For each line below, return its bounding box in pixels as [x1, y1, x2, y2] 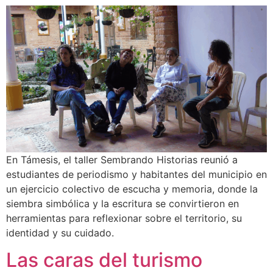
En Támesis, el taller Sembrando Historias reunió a [6, 153, 238, 166]
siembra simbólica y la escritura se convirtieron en [6, 197, 239, 210]
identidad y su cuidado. [6, 226, 114, 239]
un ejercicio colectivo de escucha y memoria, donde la [6, 182, 258, 195]
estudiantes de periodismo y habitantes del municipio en [6, 168, 267, 180]
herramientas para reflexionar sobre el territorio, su [6, 211, 242, 224]
